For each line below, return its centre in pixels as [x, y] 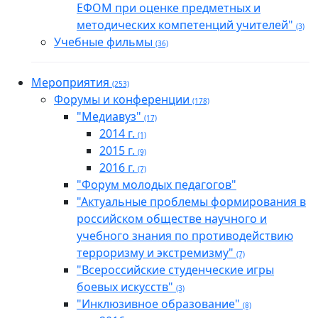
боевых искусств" [126, 287]
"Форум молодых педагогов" [157, 185]
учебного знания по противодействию [185, 236]
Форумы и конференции [123, 100]
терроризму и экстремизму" [157, 253]
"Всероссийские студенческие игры [175, 270]
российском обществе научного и [172, 219]
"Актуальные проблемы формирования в [191, 202]
